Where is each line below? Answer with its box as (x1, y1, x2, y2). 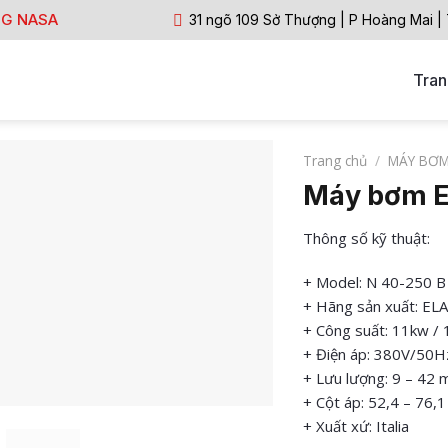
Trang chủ (302, 151, 367, 170)
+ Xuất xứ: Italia (302, 415, 409, 436)
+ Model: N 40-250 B (302, 271, 446, 292)
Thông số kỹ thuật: (302, 228, 430, 249)
